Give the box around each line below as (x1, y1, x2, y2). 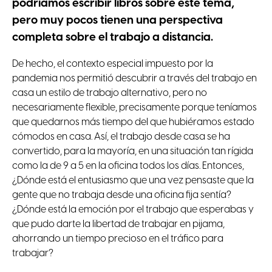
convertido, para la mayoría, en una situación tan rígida (12, 146, 253, 157)
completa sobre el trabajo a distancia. (12, 31, 213, 44)
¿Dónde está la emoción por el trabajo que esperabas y (12, 205, 254, 216)
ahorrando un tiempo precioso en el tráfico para (12, 234, 223, 245)
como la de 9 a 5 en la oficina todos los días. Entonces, (12, 161, 244, 172)
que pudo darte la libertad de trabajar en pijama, (12, 219, 225, 230)
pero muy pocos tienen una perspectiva (12, 14, 223, 27)
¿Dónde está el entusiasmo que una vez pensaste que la (12, 175, 254, 186)
